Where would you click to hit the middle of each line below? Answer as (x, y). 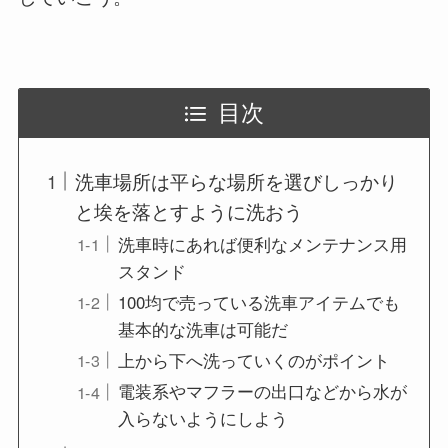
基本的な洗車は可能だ (202, 328)
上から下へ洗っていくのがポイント (253, 360)
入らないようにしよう (202, 418)
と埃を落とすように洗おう (189, 211)
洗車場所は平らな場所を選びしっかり (237, 181)
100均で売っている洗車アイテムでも (258, 301)
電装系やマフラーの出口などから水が (262, 391)
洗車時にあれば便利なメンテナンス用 (262, 243)
